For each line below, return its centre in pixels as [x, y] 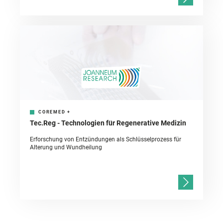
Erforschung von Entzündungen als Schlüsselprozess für [106, 140]
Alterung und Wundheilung [66, 148]
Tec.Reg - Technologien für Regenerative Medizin [108, 123]
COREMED [52, 112]
